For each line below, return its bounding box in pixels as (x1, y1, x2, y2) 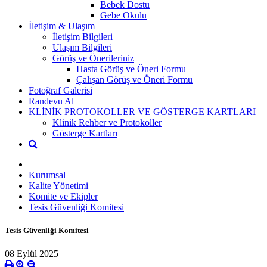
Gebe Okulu (100, 10, 147, 20)
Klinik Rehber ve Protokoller (52, 117, 162, 128)
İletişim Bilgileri (52, 31, 113, 42)
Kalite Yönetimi (29, 180, 88, 191)
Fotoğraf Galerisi (29, 85, 92, 95)
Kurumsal (29, 169, 66, 180)
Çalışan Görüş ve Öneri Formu (76, 74, 193, 85)
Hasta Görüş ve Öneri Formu (76, 63, 186, 74)
